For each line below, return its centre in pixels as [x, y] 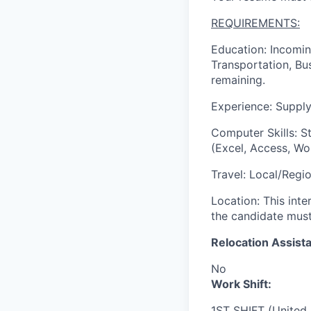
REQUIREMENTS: [255, 23]
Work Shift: [241, 284]
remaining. [238, 80]
